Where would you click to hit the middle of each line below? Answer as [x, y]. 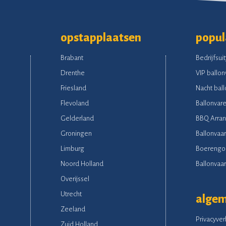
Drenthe [72, 73]
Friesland [73, 88]
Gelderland [77, 118]
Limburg [72, 148]
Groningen [76, 133]
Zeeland [73, 209]
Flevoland [74, 103]
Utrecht [71, 194]
